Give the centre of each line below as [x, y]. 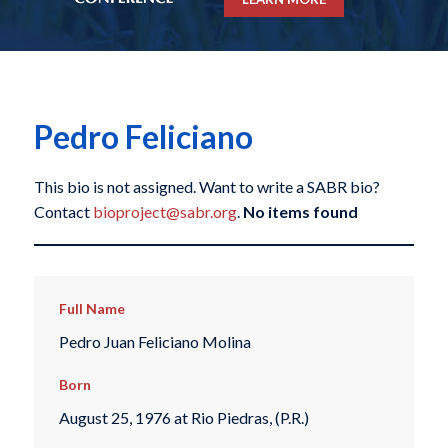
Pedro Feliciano [143, 137]
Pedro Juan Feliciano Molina [154, 341]
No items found [300, 212]
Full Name [91, 309]
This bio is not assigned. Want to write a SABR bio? [206, 187]
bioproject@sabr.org [164, 212]
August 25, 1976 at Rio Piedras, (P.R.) [183, 418]
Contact [63, 212]
